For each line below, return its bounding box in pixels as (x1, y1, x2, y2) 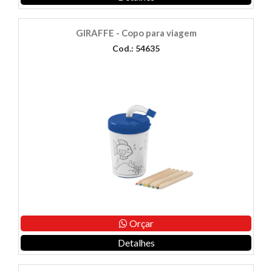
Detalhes (117, 237, 155, 249)
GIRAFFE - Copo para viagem (75, 27, 197, 39)
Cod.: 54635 (112, 43, 160, 54)
